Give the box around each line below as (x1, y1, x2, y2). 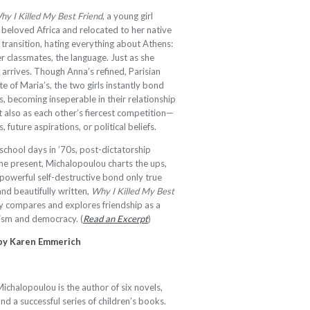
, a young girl (102, 10, 153, 21)
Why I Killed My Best (91, 185, 174, 197)
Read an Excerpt (83, 213, 148, 224)
